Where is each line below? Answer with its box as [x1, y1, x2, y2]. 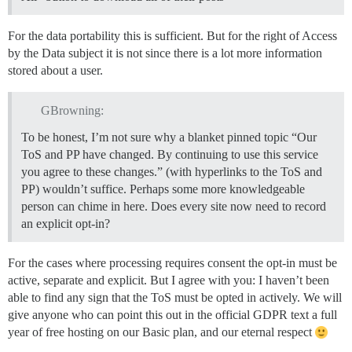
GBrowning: [40, 103, 104, 117]
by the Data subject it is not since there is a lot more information [8, 46, 322, 60]
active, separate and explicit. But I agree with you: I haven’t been [8, 273, 329, 287]
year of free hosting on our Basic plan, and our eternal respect [8, 324, 315, 339]
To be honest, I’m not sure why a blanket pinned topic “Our [21, 130, 317, 144]
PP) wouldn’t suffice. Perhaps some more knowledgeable [21, 181, 305, 196]
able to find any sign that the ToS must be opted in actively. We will [8, 290, 342, 304]
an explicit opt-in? [21, 216, 110, 230]
